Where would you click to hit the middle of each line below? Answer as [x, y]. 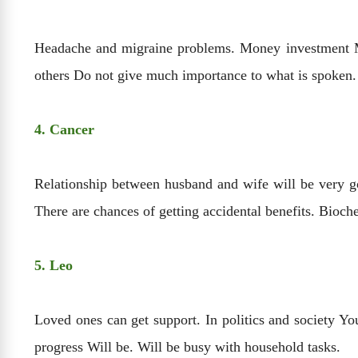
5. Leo [54, 266]
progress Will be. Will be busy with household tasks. [187, 347]
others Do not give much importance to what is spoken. [195, 76]
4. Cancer [64, 130]
